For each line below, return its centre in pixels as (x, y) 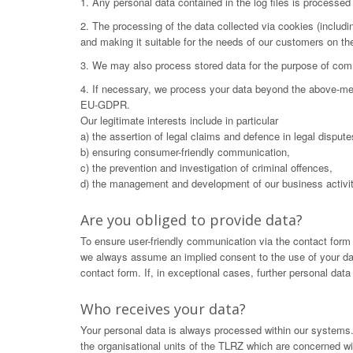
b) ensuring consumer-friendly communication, (185, 152)
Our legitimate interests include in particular (179, 120)
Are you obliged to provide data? (191, 220)
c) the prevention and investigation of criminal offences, (206, 167)
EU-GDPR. (105, 104)
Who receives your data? (163, 309)
